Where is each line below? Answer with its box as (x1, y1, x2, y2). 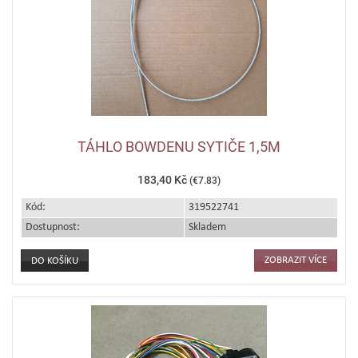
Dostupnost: (26, 221, 80, 233)
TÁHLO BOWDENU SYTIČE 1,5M (78, 138, 280, 155)
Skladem (189, 221, 226, 233)
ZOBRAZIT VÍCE (265, 255, 327, 265)
